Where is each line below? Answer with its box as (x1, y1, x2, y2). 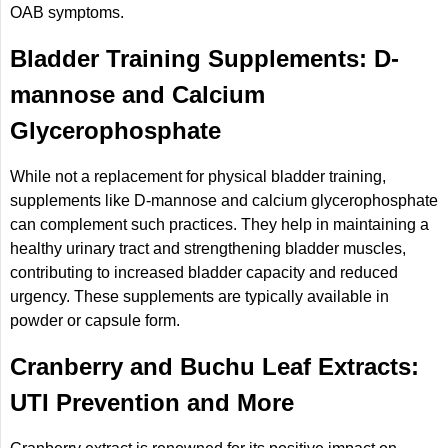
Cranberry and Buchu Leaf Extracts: (10, 353, 419, 381)
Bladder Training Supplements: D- (10, 45, 399, 73)
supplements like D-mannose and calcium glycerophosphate (10, 192, 438, 210)
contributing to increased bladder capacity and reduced (10, 264, 398, 282)
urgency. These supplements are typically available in (10, 288, 389, 306)
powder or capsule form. (10, 312, 180, 330)
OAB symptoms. (10, 4, 124, 22)
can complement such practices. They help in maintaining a (10, 216, 429, 234)
